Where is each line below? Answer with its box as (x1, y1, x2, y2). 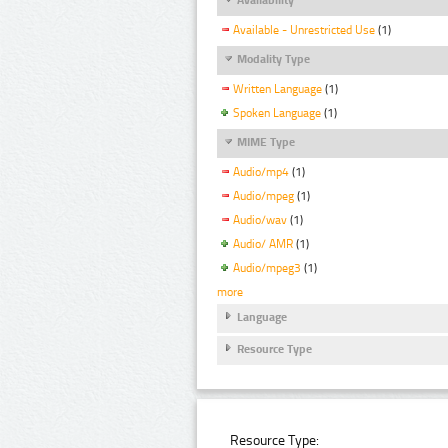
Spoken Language (233, 106, 321, 121)
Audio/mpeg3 (233, 260, 301, 275)
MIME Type (237, 135, 295, 150)
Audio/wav (233, 213, 287, 228)
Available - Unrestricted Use (233, 23, 375, 38)
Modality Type (237, 52, 310, 67)
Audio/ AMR (233, 237, 293, 252)
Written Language (233, 82, 322, 97)
